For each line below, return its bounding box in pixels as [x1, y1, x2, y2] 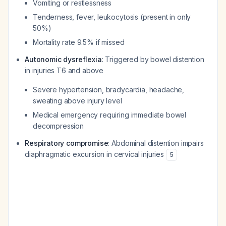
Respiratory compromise [25, 139, 108, 147]
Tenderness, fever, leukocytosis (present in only [33, 13, 191, 21]
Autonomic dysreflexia [25, 55, 102, 64]
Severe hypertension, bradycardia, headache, [33, 85, 185, 94]
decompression [33, 122, 84, 130]
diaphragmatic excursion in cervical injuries [25, 150, 166, 158]
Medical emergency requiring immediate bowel [33, 110, 187, 119]
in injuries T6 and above [25, 66, 104, 75]
